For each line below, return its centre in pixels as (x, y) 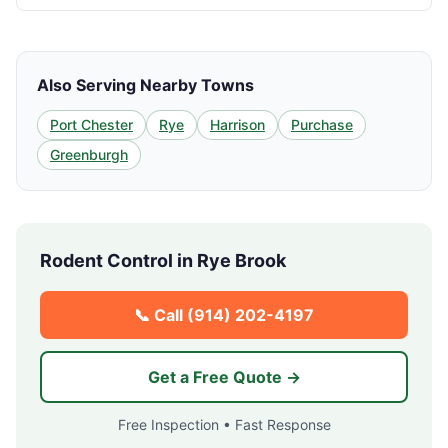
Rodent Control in (118, 260)
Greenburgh (89, 154)
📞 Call (160, 315)
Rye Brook (241, 260)
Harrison (237, 124)
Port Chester (91, 124)
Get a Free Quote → (224, 377)
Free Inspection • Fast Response (224, 424)
